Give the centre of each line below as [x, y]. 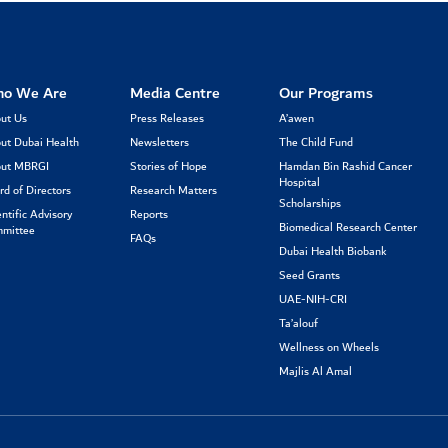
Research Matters [173, 191]
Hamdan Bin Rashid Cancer [345, 167]
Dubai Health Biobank [332, 252]
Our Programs [325, 94]
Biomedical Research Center [347, 228]
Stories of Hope [168, 167]
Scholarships [309, 204]
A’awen [296, 119]
